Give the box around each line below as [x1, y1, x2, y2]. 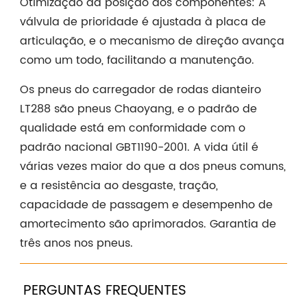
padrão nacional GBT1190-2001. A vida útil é [19, 138, 258, 157]
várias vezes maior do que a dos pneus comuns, [19, 158, 286, 176]
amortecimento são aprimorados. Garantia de [19, 215, 276, 234]
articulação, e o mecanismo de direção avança [19, 32, 284, 51]
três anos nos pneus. [19, 234, 133, 253]
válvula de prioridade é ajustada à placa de [19, 13, 266, 32]
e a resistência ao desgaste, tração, [19, 177, 218, 195]
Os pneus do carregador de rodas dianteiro [19, 81, 261, 99]
